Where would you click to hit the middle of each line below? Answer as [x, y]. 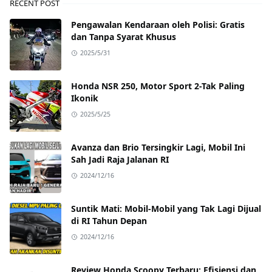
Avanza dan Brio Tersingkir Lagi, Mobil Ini [158, 148]
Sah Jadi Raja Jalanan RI [120, 160]
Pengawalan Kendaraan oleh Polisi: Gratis [158, 25]
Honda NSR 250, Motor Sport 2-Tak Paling [158, 86]
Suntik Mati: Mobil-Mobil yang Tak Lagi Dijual [166, 209]
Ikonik [85, 98]
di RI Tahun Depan [109, 221]
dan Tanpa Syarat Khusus [124, 37]
